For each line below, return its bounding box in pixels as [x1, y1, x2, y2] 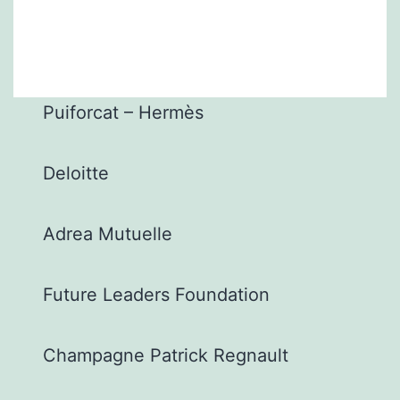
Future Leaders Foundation [43, 284, 271, 306]
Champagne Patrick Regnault [43, 345, 289, 367]
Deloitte [43, 162, 110, 185]
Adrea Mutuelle [43, 223, 173, 246]
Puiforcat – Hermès [43, 102, 204, 124]
